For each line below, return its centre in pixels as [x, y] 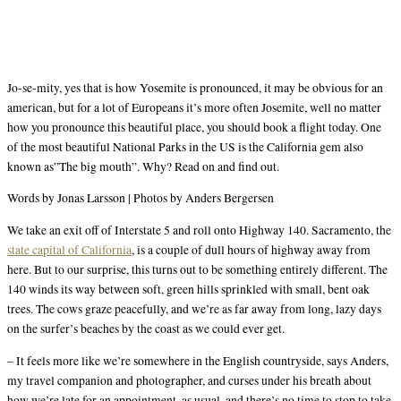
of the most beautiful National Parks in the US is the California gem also [185, 146]
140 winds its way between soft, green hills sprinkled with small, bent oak [188, 289]
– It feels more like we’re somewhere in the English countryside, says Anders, [198, 360]
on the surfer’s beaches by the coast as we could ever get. [146, 328]
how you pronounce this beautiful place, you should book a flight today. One [194, 127]
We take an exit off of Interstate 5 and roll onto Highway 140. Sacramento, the [199, 230]
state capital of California [69, 249]
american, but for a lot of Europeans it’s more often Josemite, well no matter [194, 107]
